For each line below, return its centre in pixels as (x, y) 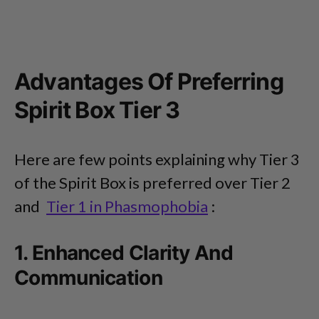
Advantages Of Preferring (149, 82)
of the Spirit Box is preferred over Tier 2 (152, 183)
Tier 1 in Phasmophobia (127, 206)
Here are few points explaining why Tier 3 (157, 159)
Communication (88, 278)
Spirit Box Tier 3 (97, 110)
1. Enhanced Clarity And (124, 253)
